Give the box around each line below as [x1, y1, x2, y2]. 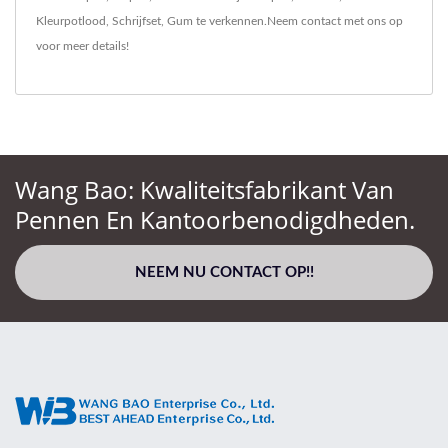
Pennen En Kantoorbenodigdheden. [15, 203, 415, 237]
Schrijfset [112, 15, 161, 28]
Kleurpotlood [36, 15, 106, 28]
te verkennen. [193, 15, 267, 28]
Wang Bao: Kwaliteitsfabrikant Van [15, 173, 394, 207]
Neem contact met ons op [267, 15, 403, 28]
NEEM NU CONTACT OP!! [134, 265, 314, 281]
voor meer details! [36, 40, 129, 53]
